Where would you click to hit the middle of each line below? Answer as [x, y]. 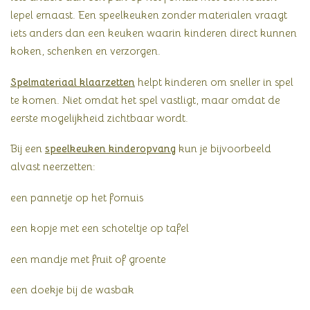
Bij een [28, 149]
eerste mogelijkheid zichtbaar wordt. [99, 118]
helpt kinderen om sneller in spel [214, 82]
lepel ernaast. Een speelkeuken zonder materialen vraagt [149, 15]
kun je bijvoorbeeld [224, 149]
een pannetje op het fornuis [77, 197]
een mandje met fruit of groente [88, 259]
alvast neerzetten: [53, 167]
